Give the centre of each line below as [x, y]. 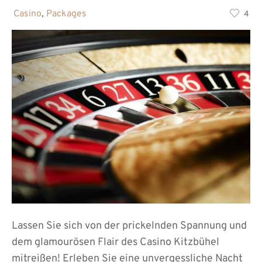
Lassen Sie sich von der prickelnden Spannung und [129, 226]
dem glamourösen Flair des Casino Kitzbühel [116, 243]
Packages [66, 14]
